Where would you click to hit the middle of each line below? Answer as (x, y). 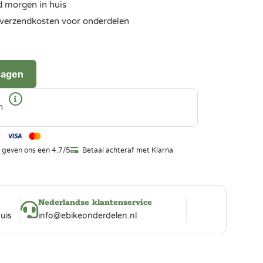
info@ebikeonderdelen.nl (88, 216)
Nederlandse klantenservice (95, 203)
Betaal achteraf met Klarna (127, 151)
